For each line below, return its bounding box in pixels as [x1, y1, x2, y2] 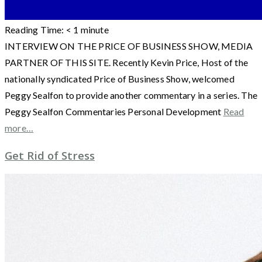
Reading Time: [5, 23, 66, 35]
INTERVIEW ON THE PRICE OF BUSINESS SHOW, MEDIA [5, 40, 253, 51]
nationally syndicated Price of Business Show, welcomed [5, 73, 235, 84]
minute [80, 23, 109, 35]
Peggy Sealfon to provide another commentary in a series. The [5, 89, 258, 101]
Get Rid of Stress [5, 147, 95, 163]
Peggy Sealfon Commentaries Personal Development [5, 105, 223, 117]
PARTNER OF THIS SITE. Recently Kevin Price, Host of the [5, 56, 249, 68]
